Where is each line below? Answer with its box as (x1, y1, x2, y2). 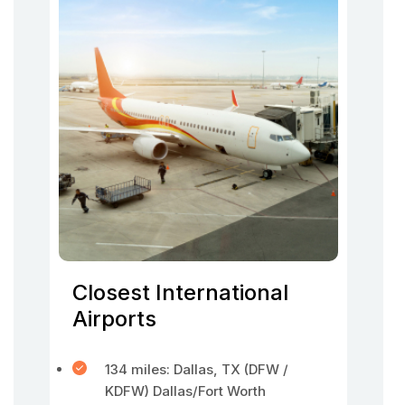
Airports (72, 306, 156, 332)
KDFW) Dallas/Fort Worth (105, 382, 266, 400)
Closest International (72, 279, 288, 306)
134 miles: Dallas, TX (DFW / (105, 361, 288, 378)
